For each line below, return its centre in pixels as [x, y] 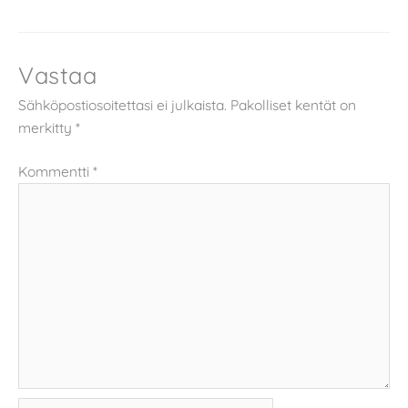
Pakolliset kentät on [293, 105]
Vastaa [57, 75]
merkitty [47, 128]
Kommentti [56, 172]
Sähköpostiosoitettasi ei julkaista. [122, 105]
